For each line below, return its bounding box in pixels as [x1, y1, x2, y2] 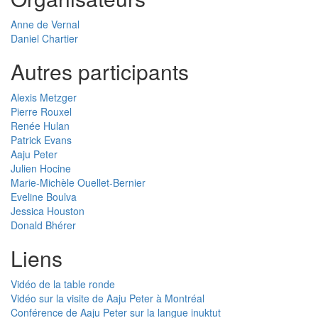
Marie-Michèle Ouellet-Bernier [11, 175, 146, 190]
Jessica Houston [11, 204, 84, 219]
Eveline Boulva [11, 190, 77, 204]
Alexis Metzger [11, 90, 77, 105]
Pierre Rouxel [11, 104, 72, 119]
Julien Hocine [11, 161, 71, 176]
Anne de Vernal [11, 17, 79, 32]
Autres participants [11, 56, 189, 87]
